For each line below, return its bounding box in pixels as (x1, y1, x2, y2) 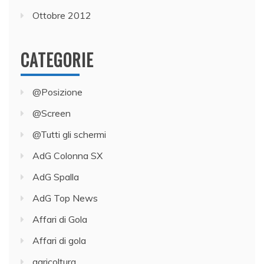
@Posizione (32, 86, 82, 98)
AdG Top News (32, 192, 98, 204)
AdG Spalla (32, 171, 79, 183)
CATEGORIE (21, 48, 94, 72)
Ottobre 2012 (32, 9, 91, 22)
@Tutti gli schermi (32, 128, 106, 141)
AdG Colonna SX (32, 150, 103, 162)
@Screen (32, 107, 71, 120)
